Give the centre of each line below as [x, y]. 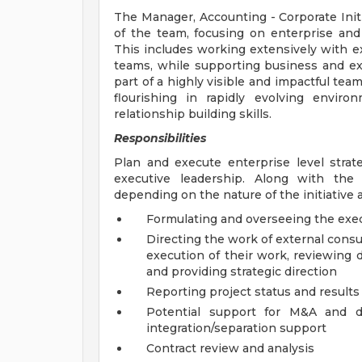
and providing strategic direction [242, 271]
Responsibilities [160, 138]
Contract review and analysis [230, 348]
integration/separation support [236, 328]
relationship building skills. [193, 114]
